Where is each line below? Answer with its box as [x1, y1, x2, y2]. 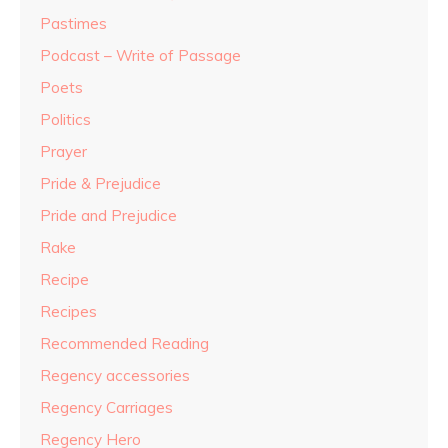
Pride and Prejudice [40, 206, 177, 226]
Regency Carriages [40, 398, 173, 418]
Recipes [40, 302, 97, 322]
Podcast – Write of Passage [40, 46, 241, 66]
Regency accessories [40, 366, 190, 386]
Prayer [40, 142, 87, 162]
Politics [40, 110, 91, 130]
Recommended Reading [40, 334, 209, 354]
